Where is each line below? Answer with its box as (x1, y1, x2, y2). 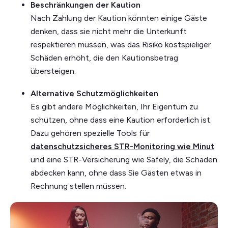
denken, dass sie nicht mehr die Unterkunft (31, 26, 187, 36)
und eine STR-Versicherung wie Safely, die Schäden (31, 154, 217, 164)
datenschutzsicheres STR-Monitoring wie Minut (31, 141, 214, 151)
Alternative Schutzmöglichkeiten (31, 88, 158, 98)
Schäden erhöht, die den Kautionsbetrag (31, 52, 178, 63)
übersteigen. (31, 66, 76, 76)
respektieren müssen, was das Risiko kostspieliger (31, 39, 211, 49)
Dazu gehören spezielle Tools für (31, 128, 150, 138)
